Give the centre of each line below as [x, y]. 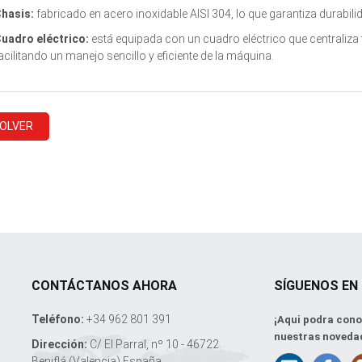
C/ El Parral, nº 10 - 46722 [153, 344]
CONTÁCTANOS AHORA [104, 285]
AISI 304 [210, 13]
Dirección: [59, 344]
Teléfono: [58, 319]
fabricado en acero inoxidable [112, 13]
